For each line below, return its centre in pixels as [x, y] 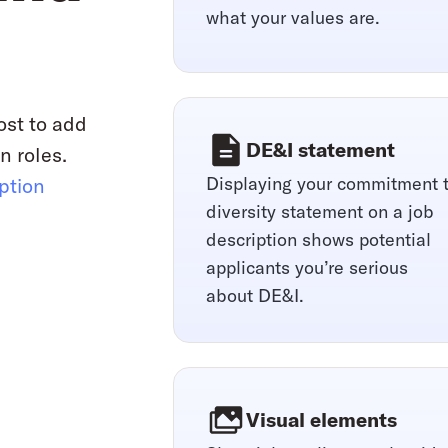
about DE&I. [255, 296]
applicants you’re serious [307, 268]
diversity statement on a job [320, 212]
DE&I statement [321, 150]
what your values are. [293, 18]
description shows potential [319, 240]
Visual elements [322, 420]
